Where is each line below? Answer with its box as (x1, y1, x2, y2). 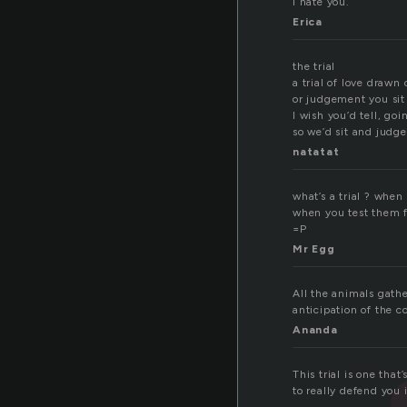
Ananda (293, 323, 338, 337)
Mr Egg (293, 243, 335, 256)
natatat (293, 145, 340, 159)
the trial (293, 60, 336, 74)
